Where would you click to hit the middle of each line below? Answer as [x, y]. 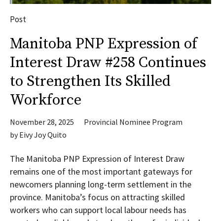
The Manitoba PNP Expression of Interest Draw [97, 159]
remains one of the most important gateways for [101, 171]
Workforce [46, 100]
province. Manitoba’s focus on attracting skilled [97, 197]
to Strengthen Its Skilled [90, 81]
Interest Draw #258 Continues [108, 63]
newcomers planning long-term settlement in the [101, 184]
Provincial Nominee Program [133, 122]
